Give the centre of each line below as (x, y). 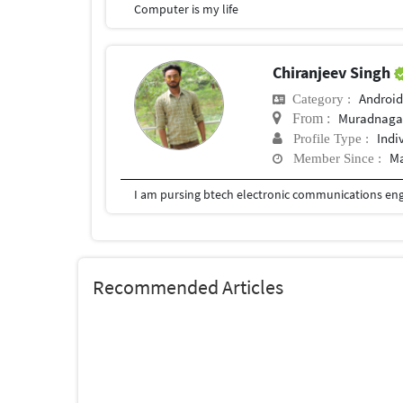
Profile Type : (326, 138)
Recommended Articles (188, 287)
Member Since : (332, 157)
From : (306, 117)
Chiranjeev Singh (334, 72)
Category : (318, 98)
